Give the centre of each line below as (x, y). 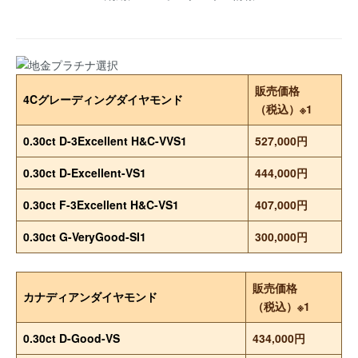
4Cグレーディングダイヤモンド (103, 99)
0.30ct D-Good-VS (72, 338)
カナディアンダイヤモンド (101, 296)
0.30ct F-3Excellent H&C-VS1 (101, 205)
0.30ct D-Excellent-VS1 (85, 173)
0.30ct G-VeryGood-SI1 (85, 237)
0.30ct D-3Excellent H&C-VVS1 (105, 141)
